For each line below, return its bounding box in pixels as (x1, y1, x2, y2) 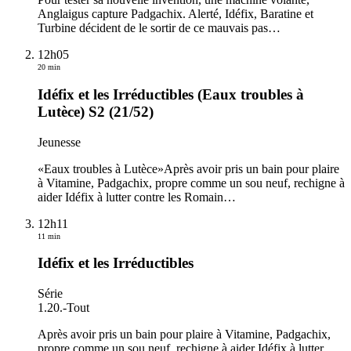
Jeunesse (38, 135, 81, 149)
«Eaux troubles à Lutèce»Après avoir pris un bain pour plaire (38, 161, 339, 175)
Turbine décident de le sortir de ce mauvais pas (38, 21, 268, 35)
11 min (38, 231, 60, 241)
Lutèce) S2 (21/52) (38, 103, 154, 120)
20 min (38, 63, 60, 72)
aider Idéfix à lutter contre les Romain (38, 190, 223, 204)
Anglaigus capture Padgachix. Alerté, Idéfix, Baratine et (38, 7, 313, 21)
